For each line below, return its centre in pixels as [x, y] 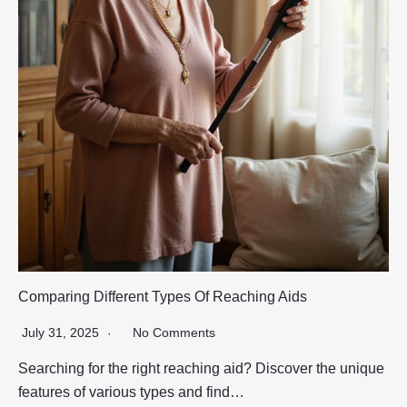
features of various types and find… [131, 392]
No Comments [174, 332]
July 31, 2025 [62, 332]
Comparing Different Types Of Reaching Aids [163, 296]
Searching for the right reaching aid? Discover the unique [201, 368]
